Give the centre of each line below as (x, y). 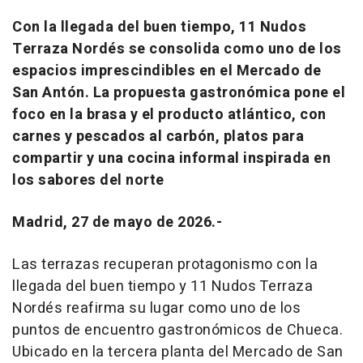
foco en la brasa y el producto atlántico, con (169, 115)
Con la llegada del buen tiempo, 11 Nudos (159, 28)
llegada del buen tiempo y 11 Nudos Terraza (162, 287)
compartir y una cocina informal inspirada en (171, 159)
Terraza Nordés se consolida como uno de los (177, 49)
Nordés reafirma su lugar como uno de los (156, 309)
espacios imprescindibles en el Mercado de (167, 71)
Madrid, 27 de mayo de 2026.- (117, 223)
